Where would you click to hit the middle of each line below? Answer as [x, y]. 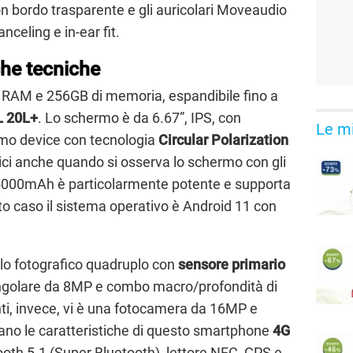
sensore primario [232, 264]
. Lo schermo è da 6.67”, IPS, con [139, 117]
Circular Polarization [223, 139]
